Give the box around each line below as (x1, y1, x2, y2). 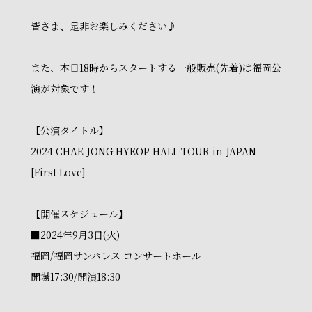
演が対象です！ (31, 81, 99, 95)
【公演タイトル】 (31, 123, 109, 137)
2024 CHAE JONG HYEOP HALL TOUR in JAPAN (31, 144, 256, 158)
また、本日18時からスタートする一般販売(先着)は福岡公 (31, 61, 281, 75)
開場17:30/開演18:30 (31, 270, 120, 283)
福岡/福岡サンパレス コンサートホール (31, 249, 201, 263)
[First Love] (31, 165, 86, 179)
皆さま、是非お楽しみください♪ (31, 19, 177, 33)
